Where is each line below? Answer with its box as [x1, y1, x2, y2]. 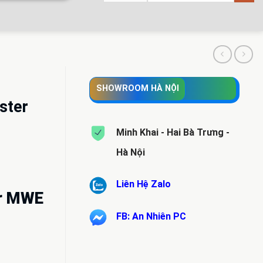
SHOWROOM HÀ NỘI [96, 83, 179, 94]
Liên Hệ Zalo [116, 178, 171, 190]
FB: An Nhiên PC [116, 211, 186, 222]
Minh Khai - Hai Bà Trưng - [116, 126, 230, 138]
